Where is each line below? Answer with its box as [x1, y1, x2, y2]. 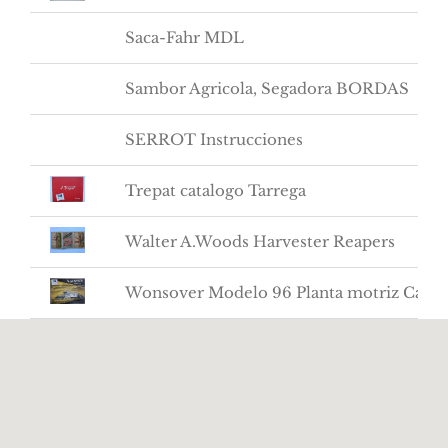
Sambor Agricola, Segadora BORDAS [125, 78, 409, 98]
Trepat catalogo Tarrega [125, 180, 306, 200]
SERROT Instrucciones [125, 129, 303, 149]
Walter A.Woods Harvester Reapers [125, 231, 395, 251]
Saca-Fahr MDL [125, 27, 244, 47]
